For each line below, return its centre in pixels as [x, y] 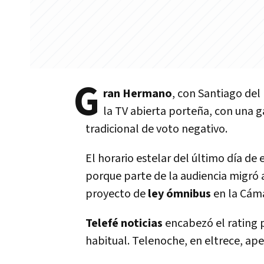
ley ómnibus [181, 194]
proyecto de [117, 194]
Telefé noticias [125, 223]
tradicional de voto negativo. [156, 129]
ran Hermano [138, 94]
